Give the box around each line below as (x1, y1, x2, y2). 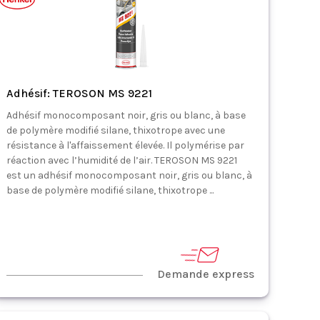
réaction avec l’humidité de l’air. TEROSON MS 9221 (6, 154, 238, 166)
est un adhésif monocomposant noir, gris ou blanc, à (6, 169, 253, 181)
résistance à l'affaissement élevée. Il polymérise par (6, 139, 245, 151)
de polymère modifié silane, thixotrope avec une (6, 124, 226, 136)
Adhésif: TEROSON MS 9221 (6, 86, 153, 100)
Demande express (157, 267, 255, 281)
